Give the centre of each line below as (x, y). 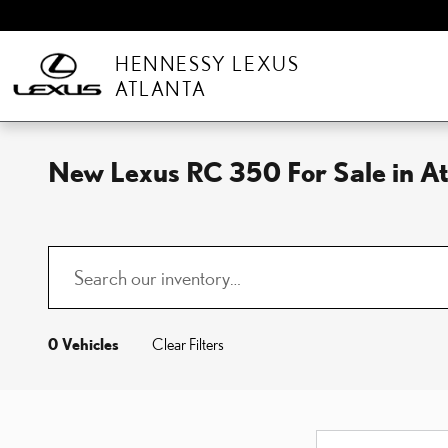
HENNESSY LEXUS (207, 63)
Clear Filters (188, 344)
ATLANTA (161, 88)
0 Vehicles (83, 344)
